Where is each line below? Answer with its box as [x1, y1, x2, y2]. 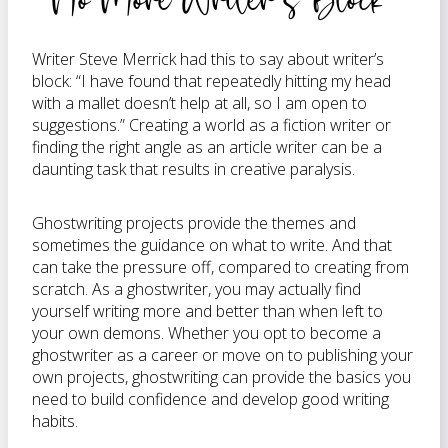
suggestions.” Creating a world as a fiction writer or [32, 114, 391, 136]
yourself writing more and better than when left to [32, 300, 383, 322]
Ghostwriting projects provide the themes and [32, 212, 356, 234]
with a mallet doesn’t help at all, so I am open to [32, 92, 367, 114]
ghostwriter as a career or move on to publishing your [32, 344, 413, 366]
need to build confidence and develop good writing [32, 388, 389, 410]
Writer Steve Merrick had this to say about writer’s [32, 48, 384, 70]
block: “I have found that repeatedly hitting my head [32, 70, 391, 92]
